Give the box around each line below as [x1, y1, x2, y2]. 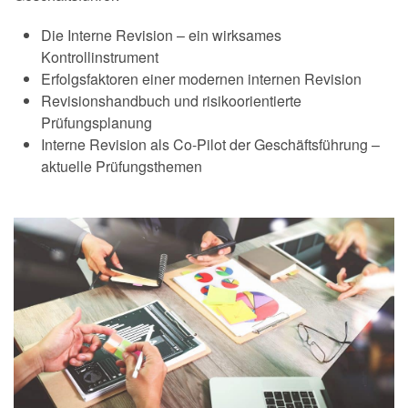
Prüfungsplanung [41, 112, 152, 133]
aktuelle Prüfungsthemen [41, 156, 202, 177]
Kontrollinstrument [41, 46, 158, 67]
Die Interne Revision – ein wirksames [41, 25, 281, 46]
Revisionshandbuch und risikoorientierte [41, 90, 301, 111]
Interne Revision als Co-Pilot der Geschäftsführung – [41, 134, 380, 155]
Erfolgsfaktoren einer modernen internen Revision [41, 68, 362, 89]
